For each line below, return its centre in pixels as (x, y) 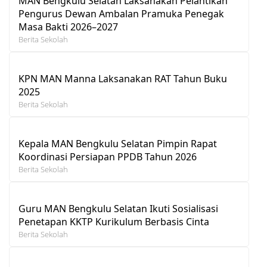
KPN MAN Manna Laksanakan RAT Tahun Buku (123, 78)
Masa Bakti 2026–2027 (68, 27)
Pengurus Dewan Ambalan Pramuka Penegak (121, 13)
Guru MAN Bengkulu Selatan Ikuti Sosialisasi (118, 208)
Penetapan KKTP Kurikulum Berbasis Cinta (114, 221)
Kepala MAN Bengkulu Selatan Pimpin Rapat (118, 143)
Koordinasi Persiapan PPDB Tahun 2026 (108, 156)
